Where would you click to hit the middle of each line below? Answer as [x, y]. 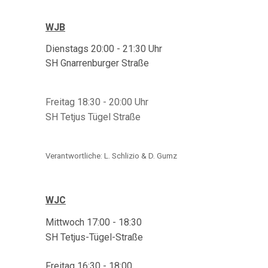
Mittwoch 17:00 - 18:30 [94, 222]
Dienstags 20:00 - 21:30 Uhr [104, 49]
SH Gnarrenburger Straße [97, 63]
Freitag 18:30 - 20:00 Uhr [97, 102]
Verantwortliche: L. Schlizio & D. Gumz [111, 156]
